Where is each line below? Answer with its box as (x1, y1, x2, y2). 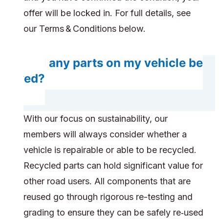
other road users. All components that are (23, 176, 191, 187)
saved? (4, 71, 45, 86)
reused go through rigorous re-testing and (23, 192, 193, 202)
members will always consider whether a (23, 129, 187, 140)
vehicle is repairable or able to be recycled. (23, 145, 197, 155)
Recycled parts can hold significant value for (23, 160, 203, 171)
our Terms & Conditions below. (23, 23, 146, 34)
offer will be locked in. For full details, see (23, 8, 191, 19)
